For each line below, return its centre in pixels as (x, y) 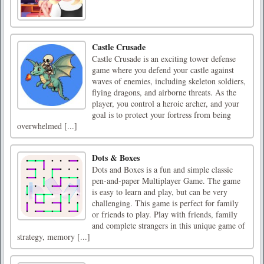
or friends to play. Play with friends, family (165, 214)
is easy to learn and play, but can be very (160, 192)
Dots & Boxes (116, 157)
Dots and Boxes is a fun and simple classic (162, 169)
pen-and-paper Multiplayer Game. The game (166, 180)
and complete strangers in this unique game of (169, 225)
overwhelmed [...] (47, 126)
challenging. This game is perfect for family (165, 203)
